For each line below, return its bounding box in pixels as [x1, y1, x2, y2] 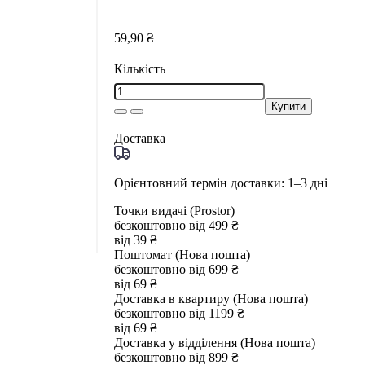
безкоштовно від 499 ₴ [113, 218, 239, 232]
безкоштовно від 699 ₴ [113, 262, 239, 276]
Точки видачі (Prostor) [113, 204, 235, 218]
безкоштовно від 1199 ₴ [113, 306, 244, 320]
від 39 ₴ [113, 233, 157, 247]
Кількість [113, 62, 165, 76]
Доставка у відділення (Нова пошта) [113, 336, 315, 350]
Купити [270, 100, 306, 112]
